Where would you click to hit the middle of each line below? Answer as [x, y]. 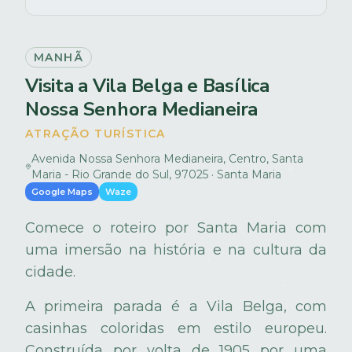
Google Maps [62, 192]
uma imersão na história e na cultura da [176, 250]
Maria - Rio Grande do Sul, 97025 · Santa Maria [156, 174]
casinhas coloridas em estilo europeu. [176, 328]
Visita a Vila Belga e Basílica [147, 86]
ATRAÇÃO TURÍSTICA [95, 134]
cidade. [50, 272]
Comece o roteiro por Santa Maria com [176, 228]
